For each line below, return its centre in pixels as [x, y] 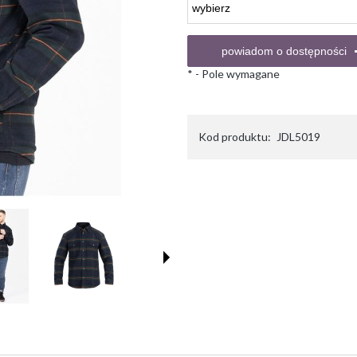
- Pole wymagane [236, 74]
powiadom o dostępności [284, 51]
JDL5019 [298, 137]
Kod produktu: [234, 137]
